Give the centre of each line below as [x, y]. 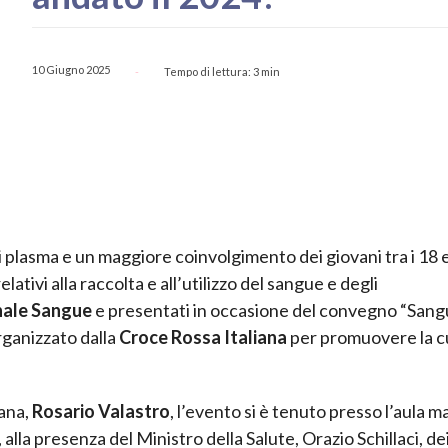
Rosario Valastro [101, 411]
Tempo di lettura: [208, 71]
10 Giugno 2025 [71, 70]
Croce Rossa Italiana [203, 337]
